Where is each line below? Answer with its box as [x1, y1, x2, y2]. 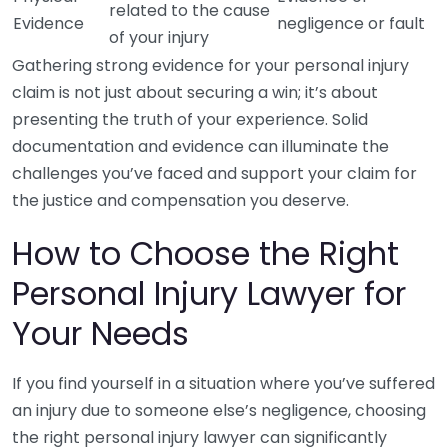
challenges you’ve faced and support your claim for [12, 162, 417, 185]
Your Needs [12, 311, 189, 356]
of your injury [109, 26, 209, 49]
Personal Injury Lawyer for [12, 271, 406, 316]
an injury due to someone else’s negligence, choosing [12, 399, 426, 422]
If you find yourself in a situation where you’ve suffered [12, 372, 435, 395]
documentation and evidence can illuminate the [12, 135, 389, 158]
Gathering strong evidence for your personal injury [12, 54, 409, 77]
